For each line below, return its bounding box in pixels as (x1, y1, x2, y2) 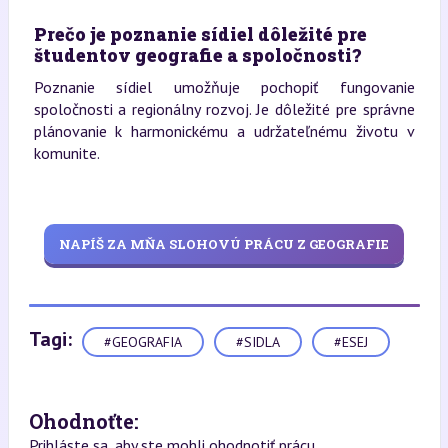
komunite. (33, 143, 100, 163)
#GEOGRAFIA (103, 332, 182, 351)
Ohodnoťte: (28, 408, 139, 434)
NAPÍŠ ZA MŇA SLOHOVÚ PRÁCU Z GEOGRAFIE (59, 234, 389, 253)
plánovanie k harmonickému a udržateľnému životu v (33, 121, 415, 141)
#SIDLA (235, 332, 280, 351)
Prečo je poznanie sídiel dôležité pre (33, 22, 367, 46)
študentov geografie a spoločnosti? (33, 43, 361, 67)
